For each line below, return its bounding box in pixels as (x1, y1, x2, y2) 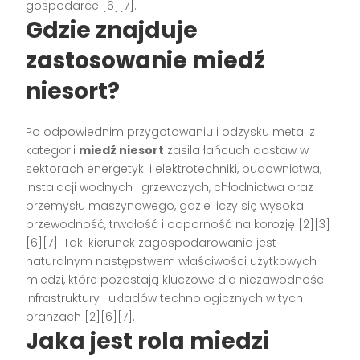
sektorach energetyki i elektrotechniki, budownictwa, (26, 161, 322, 178)
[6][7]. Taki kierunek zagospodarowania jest (26, 235, 277, 252)
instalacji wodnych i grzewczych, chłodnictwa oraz (26, 179, 314, 196)
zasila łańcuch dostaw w (164, 142, 309, 159)
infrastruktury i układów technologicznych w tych (26, 290, 304, 307)
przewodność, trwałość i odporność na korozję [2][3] (26, 216, 331, 233)
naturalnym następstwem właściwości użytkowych (26, 253, 317, 270)
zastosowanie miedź (26, 45, 266, 77)
